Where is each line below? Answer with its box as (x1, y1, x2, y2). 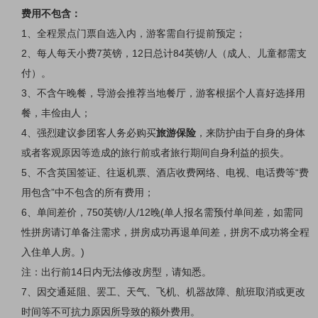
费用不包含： (21, 8, 81, 20)
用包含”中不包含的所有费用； (21, 187, 154, 199)
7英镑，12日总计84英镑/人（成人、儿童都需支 (97, 48, 307, 60)
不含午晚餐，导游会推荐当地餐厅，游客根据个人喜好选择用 (37, 87, 305, 99)
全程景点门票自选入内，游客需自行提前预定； (37, 28, 246, 40)
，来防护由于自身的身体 (196, 127, 305, 139)
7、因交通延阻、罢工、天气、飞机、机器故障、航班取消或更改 (21, 286, 305, 298)
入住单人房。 (21, 246, 81, 258)
